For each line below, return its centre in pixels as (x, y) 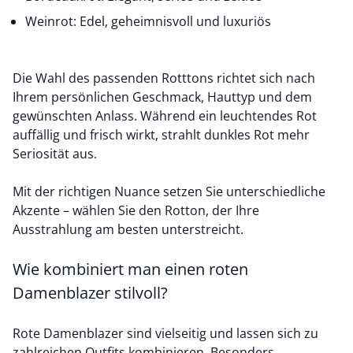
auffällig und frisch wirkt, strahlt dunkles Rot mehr (161, 135)
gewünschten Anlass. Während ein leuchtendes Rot (165, 116)
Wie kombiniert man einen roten (130, 269)
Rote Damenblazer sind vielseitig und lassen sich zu (165, 333)
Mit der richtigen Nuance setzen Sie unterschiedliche (169, 191)
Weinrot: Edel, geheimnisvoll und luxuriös (148, 21)
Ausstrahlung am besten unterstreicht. (130, 229)
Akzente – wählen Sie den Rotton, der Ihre (136, 210)
